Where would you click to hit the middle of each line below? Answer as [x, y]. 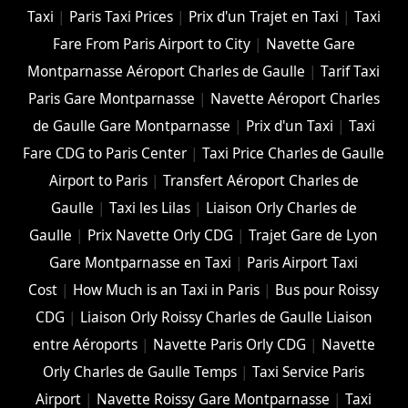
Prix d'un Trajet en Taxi [263, 17]
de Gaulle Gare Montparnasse [131, 127]
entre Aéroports [85, 345]
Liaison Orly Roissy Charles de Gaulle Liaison [226, 318]
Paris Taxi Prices [121, 17]
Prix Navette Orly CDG [161, 236]
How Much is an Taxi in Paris [167, 291]
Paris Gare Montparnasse [111, 99]
